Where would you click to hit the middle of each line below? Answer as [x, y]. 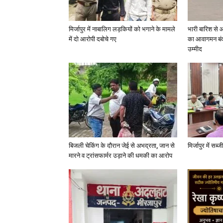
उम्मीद [195, 49]
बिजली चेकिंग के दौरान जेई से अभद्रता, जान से [122, 146]
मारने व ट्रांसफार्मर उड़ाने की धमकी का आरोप [120, 156]
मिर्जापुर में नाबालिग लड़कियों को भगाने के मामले [122, 29]
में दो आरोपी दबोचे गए [93, 39]
